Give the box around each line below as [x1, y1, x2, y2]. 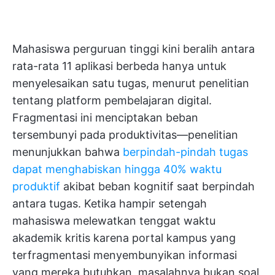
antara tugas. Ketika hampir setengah [12, 197, 207, 210]
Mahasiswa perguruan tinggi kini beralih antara [12, 42, 255, 55]
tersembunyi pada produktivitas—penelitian [12, 128, 238, 141]
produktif [12, 180, 60, 193]
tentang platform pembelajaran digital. [12, 94, 212, 107]
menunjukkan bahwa [12, 145, 123, 158]
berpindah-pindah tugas [123, 145, 248, 158]
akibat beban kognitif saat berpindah [60, 180, 255, 193]
